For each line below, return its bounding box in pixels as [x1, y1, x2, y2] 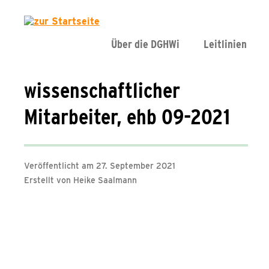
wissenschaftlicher [24, 77, 180, 103]
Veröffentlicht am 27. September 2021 [24, 161, 175, 171]
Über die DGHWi [111, 37, 180, 51]
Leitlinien [204, 37, 247, 51]
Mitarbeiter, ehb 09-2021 [24, 103, 230, 130]
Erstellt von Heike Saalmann [24, 175, 137, 185]
